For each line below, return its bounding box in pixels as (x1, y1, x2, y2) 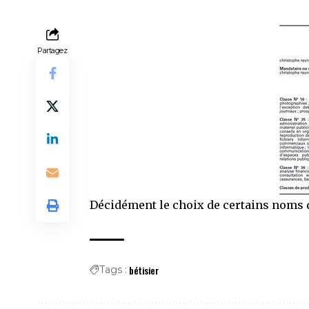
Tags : (99, 263, 127, 276)
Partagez (37, 45, 68, 55)
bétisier (129, 262, 159, 277)
